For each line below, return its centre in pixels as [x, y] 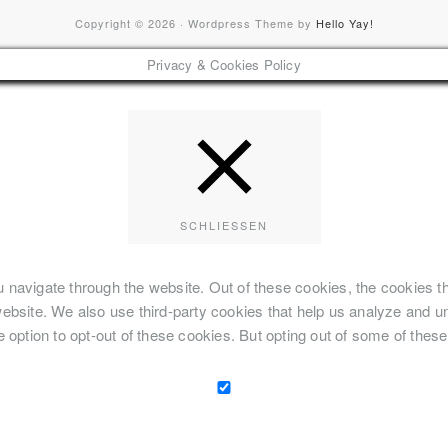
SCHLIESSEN [219, 225]
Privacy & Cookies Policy [224, 64]
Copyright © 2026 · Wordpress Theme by [195, 23]
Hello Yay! [344, 23]
